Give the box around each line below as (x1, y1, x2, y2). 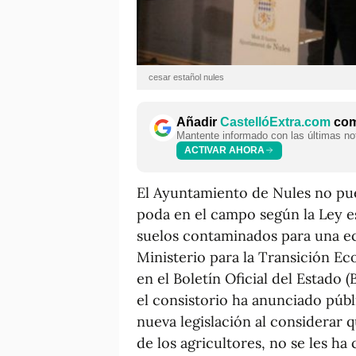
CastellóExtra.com (220, 114, 331, 129)
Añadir (176, 114, 220, 129)
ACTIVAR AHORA (184, 145, 265, 157)
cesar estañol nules (149, 72, 224, 82)
